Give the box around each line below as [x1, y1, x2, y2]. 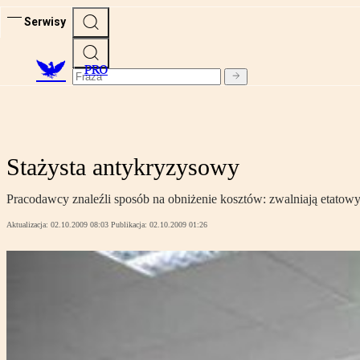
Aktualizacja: [6, 220, 51, 230]
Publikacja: [111, 220, 149, 230]
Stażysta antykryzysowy [6, 153, 239, 181]
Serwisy [24, 14, 66, 28]
